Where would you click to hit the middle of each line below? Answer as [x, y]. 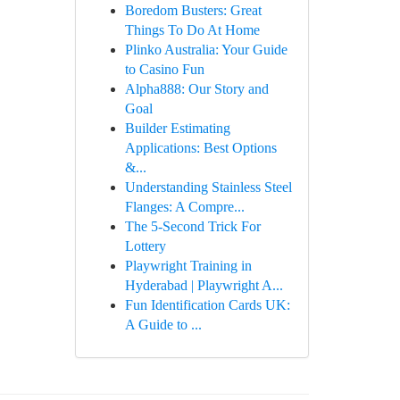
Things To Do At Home [192, 30]
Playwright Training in [188, 266]
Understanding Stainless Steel [208, 187]
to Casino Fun [164, 69]
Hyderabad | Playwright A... [204, 285]
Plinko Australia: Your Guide [206, 50]
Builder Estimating [177, 128]
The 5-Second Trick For [192, 226]
